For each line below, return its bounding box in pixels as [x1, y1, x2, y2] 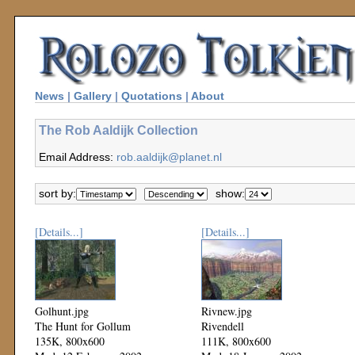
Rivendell [201, 319, 244, 334]
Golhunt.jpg [35, 303, 89, 319]
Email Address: [39, 151, 116, 163]
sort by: [39, 187, 76, 200]
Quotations [121, 90, 182, 102]
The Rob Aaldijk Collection [39, 123, 198, 137]
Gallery [74, 90, 112, 102]
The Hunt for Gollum [35, 319, 131, 334]
